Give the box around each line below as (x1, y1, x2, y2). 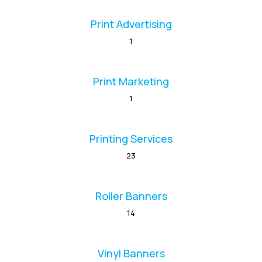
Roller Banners (95, 189, 167, 204)
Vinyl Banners (97, 246, 165, 261)
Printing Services (89, 132, 173, 146)
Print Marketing (93, 74, 169, 89)
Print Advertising (90, 17, 172, 32)
